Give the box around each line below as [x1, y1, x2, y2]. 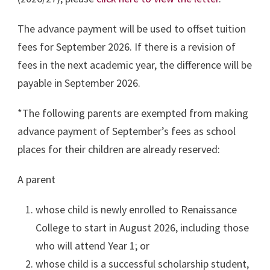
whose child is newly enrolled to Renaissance [36, 202, 237, 216]
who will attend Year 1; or [36, 238, 149, 253]
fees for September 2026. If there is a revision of [17, 39, 236, 54]
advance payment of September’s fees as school [17, 124, 236, 138]
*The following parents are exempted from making [17, 105, 248, 120]
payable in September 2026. [17, 75, 140, 90]
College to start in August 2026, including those [36, 220, 249, 234]
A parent [17, 172, 55, 186]
